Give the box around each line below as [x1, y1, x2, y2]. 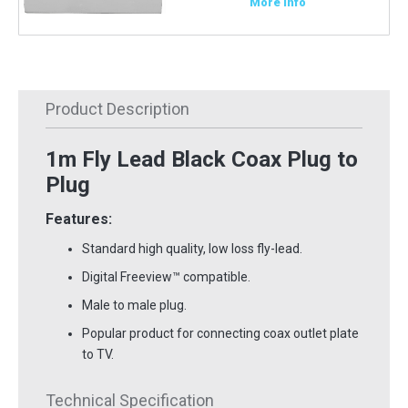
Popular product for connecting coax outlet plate [82, 326, 359, 342]
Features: [46, 210, 112, 229]
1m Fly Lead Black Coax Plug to [46, 147, 358, 173]
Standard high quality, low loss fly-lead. [82, 241, 302, 257]
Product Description [46, 99, 189, 119]
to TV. [82, 347, 114, 362]
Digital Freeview [82, 270, 172, 285]
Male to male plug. [82, 298, 187, 313]
